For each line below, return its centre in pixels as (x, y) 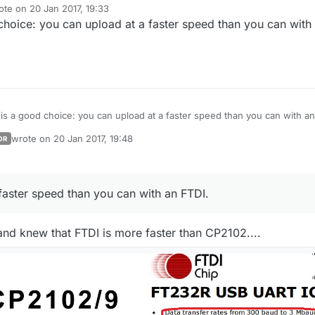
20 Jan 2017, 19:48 (93, 139)
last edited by (40, 144)
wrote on (32, 139)
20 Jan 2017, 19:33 (69, 9)
